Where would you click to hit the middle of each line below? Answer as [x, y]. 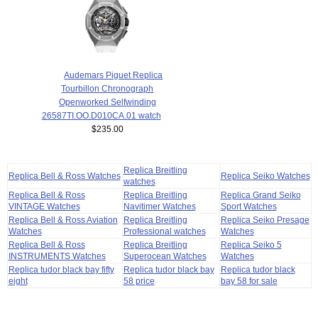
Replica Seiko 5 [251, 245]
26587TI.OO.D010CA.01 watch [101, 116]
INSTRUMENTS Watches [57, 256]
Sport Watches [248, 207]
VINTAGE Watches [44, 207]
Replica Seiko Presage [265, 220]
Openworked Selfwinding [107, 102]
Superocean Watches [165, 256]
